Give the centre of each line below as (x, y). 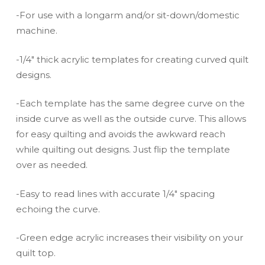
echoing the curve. (58, 209)
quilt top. (35, 253)
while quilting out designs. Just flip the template (123, 150)
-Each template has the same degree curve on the (130, 104)
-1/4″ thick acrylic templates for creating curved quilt (132, 59)
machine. (36, 31)
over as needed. (51, 165)
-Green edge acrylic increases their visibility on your (129, 238)
